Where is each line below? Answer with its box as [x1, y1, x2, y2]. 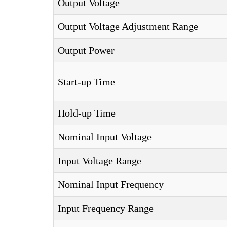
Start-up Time [58, 76, 115, 87]
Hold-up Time [58, 107, 116, 119]
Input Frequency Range [58, 203, 154, 214]
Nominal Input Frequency [58, 179, 164, 190]
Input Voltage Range [58, 155, 141, 166]
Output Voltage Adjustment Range [58, 21, 198, 32]
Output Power [58, 45, 115, 56]
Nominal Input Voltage [58, 131, 152, 142]
